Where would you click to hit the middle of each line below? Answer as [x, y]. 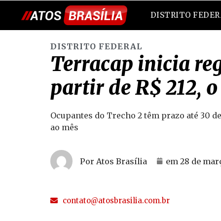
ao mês [64, 127]
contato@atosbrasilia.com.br [116, 201]
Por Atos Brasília [113, 161]
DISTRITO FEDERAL [96, 46]
